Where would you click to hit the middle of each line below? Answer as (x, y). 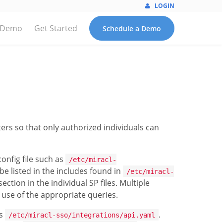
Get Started (56, 28)
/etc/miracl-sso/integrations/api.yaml (82, 215)
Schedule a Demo (132, 28)
